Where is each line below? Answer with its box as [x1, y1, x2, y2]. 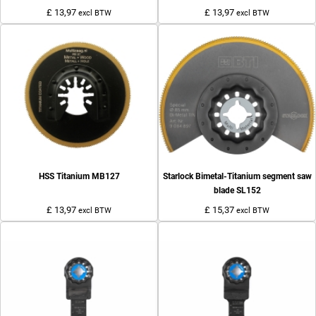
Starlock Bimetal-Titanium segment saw [162, 171, 312, 182]
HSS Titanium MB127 [38, 171, 120, 182]
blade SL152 [213, 186, 261, 196]
